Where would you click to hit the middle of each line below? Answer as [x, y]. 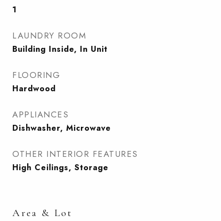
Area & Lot [42, 213]
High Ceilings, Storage [60, 167]
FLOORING [36, 75]
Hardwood [34, 89]
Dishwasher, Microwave [62, 128]
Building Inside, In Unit [60, 49]
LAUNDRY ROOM [49, 36]
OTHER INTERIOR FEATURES [75, 154]
